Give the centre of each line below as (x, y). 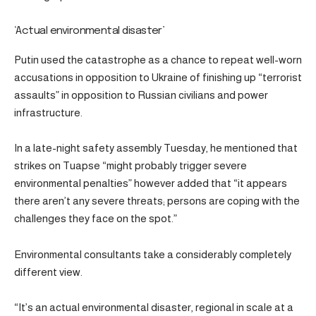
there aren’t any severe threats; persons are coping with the (157, 201)
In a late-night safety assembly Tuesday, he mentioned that (156, 148)
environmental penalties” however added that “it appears (151, 183)
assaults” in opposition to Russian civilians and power (141, 95)
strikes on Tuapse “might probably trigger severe (130, 166)
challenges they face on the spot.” (96, 219)
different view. (48, 272)
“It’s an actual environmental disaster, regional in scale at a (154, 308)
